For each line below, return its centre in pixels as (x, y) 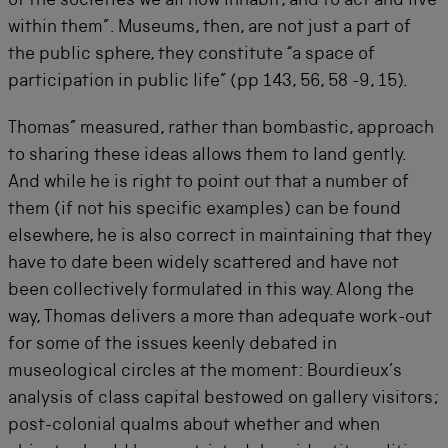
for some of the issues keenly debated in (172, 344)
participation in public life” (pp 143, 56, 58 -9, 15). (208, 81)
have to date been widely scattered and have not (203, 263)
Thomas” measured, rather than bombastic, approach (221, 128)
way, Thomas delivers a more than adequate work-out (220, 317)
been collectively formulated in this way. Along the (211, 290)
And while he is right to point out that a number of (208, 182)
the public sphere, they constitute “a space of (191, 54)
